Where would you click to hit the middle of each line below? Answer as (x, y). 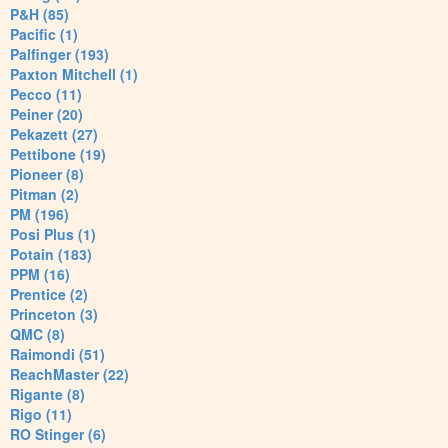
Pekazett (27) (54, 134)
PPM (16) (40, 274)
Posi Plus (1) (53, 234)
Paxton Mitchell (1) (74, 74)
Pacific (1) (44, 34)
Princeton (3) (54, 314)
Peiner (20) (46, 114)
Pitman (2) (44, 194)
